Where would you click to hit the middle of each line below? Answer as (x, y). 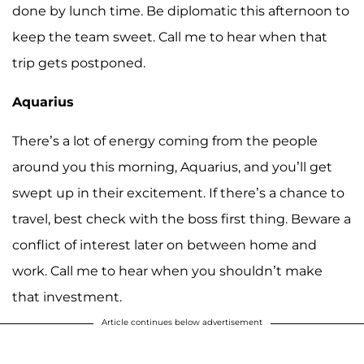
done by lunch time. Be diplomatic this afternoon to (181, 11)
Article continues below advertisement (182, 322)
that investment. (67, 297)
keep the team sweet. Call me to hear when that (170, 37)
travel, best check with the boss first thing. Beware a (182, 219)
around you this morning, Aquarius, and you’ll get (172, 167)
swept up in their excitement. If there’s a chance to (178, 193)
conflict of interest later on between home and (165, 245)
